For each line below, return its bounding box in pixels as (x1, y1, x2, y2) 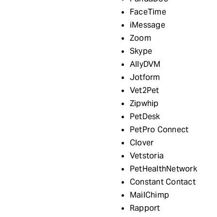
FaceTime (129, 6, 166, 17)
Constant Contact (129, 176, 196, 187)
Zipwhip (129, 98, 159, 108)
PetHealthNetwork (129, 163, 197, 174)
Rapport (129, 202, 160, 213)
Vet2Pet (129, 85, 159, 95)
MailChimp (129, 189, 170, 200)
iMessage (129, 19, 165, 30)
